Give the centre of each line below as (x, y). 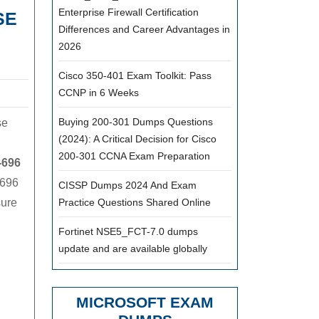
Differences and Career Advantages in (144, 29)
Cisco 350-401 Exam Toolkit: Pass (135, 75)
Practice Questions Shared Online (135, 202)
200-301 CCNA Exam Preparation (134, 156)
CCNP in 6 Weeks (99, 93)
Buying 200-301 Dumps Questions (136, 122)
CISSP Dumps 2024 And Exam (127, 185)
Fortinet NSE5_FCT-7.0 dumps (128, 231)
